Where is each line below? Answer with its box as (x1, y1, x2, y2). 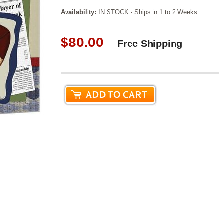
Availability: (61, 8, 96, 16)
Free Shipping (117, 38, 182, 49)
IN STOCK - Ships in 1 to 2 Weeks (96, 8, 197, 16)
